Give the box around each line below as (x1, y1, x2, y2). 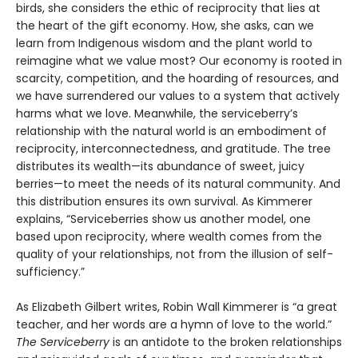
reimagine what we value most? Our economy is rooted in (16, 53, 342, 70)
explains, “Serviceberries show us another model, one (16, 211, 311, 228)
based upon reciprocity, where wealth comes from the (16, 229, 322, 245)
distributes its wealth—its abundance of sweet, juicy (16, 158, 304, 175)
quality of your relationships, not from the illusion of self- (16, 246, 333, 263)
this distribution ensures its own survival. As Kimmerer (16, 193, 312, 210)
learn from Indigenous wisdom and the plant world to (16, 35, 312, 52)
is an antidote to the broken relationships (109, 334, 342, 351)
